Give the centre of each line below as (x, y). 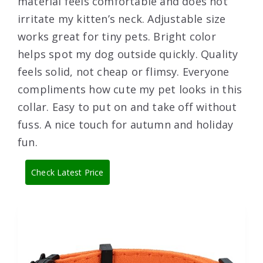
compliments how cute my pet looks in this (130, 89)
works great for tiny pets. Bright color (117, 36)
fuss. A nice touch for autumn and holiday (126, 124)
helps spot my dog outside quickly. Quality (128, 54)
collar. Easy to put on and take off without (127, 107)
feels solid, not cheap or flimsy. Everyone (124, 71)
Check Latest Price (68, 172)
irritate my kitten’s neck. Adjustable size (122, 18)
